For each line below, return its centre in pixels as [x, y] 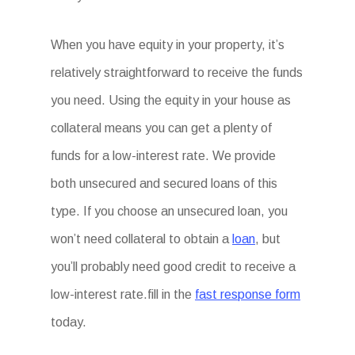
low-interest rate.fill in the [123, 294]
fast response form [248, 294]
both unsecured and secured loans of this [164, 183]
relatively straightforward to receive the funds [177, 73]
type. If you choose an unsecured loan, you [170, 211]
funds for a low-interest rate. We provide [164, 156]
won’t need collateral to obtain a [142, 239]
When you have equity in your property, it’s [168, 45]
